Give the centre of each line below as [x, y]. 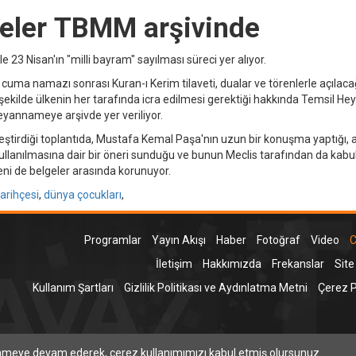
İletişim [174, 264]
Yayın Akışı [178, 240]
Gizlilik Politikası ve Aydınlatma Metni [215, 288]
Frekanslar [298, 264]
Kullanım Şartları [73, 288]
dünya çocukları [83, 194]
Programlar [112, 240]
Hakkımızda [232, 264]
